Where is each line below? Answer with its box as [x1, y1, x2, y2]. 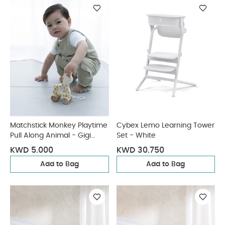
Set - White [116, 132, 156, 139]
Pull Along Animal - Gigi [10, 132, 91, 139]
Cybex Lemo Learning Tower [116, 122, 214, 129]
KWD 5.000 [10, 146, 53, 154]
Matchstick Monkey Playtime [10, 122, 107, 129]
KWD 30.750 [116, 146, 164, 154]
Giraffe [10, 142, 34, 149]
